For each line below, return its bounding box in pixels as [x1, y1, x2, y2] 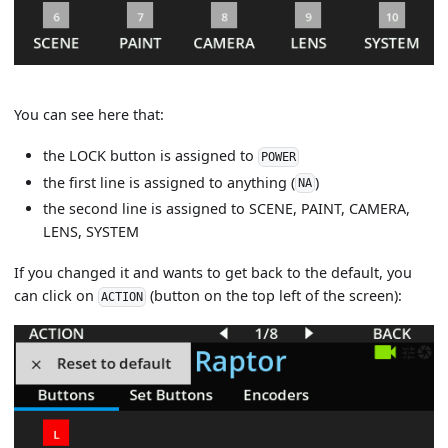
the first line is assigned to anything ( [43, 172, 296, 192]
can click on [14, 286, 99, 306]
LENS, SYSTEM [43, 222, 140, 242]
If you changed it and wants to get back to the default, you [14, 263, 413, 283]
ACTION [101, 289, 144, 304]
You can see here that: [14, 105, 165, 125]
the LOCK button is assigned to [43, 146, 259, 166]
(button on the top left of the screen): [146, 286, 403, 306]
